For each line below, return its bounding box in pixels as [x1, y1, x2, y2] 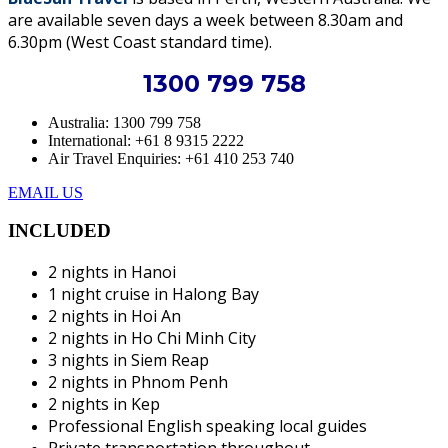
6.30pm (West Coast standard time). [8, 30, 276, 53]
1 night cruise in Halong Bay [48, 282, 259, 305]
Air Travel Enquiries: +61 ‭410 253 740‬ [48, 149, 294, 167]
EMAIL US [8, 183, 83, 201]
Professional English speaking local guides [48, 414, 367, 437]
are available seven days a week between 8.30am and [8, 8, 403, 31]
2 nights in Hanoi [48, 260, 176, 283]
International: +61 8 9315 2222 [48, 131, 244, 149]
